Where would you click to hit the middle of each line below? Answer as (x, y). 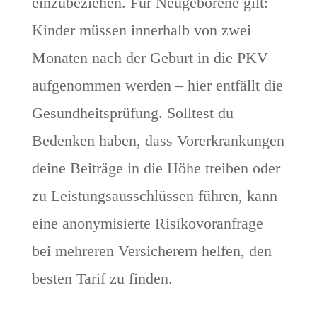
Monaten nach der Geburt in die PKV (150, 58)
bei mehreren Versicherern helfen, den (151, 251)
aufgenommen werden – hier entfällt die (157, 86)
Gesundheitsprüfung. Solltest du (132, 113)
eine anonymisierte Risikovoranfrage (147, 224)
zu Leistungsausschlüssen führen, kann (154, 196)
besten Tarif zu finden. (102, 279)
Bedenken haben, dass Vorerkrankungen (158, 141)
